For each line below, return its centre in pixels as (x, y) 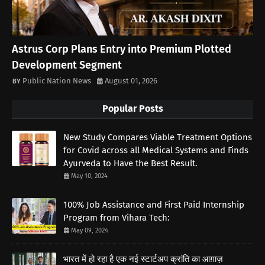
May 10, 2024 (89, 176)
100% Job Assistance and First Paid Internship (154, 205)
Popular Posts (132, 109)
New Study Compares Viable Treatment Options (158, 138)
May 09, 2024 (90, 231)
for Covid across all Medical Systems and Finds (156, 151)
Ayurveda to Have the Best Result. (130, 164)
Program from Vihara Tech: (117, 218)
